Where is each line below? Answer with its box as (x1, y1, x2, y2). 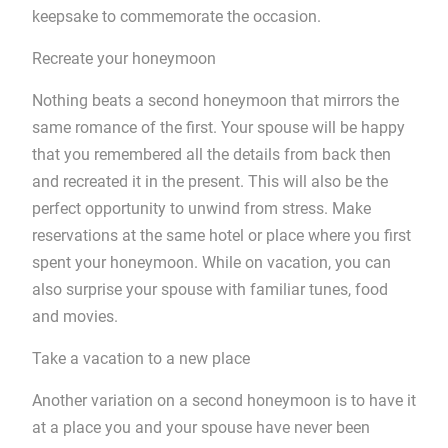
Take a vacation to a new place (31, 349, 250, 368)
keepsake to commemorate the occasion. (31, 7, 321, 26)
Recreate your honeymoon (31, 49, 216, 68)
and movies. (31, 307, 118, 326)
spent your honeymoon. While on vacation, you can (31, 253, 391, 272)
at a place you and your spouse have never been (31, 418, 370, 437)
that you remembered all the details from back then (31, 145, 391, 164)
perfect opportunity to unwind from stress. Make (31, 199, 371, 218)
